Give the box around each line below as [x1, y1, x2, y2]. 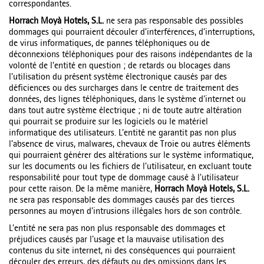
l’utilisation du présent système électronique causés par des [9, 73, 227, 82]
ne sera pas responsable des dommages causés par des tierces [9, 196, 235, 206]
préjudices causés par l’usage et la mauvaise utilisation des [9, 236, 224, 245]
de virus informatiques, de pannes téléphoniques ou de [9, 39, 210, 49]
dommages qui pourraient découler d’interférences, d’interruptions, [9, 28, 255, 38]
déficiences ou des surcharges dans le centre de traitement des [9, 84, 239, 94]
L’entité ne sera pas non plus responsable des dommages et [9, 225, 225, 234]
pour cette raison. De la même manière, [9, 185, 154, 194]
